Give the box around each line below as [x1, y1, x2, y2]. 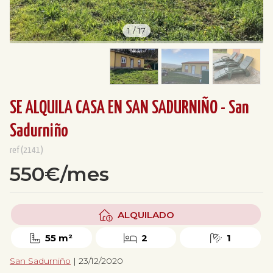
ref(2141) [10, 146, 43, 155]
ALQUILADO [117, 208, 174, 221]
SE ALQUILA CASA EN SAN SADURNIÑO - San [10, 99, 249, 118]
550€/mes [10, 162, 109, 186]
